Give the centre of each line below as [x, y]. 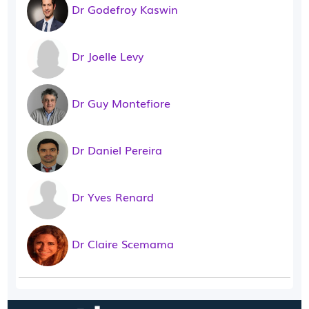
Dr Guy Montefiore [121, 103]
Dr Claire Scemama [123, 243]
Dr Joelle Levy [108, 56]
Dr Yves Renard [113, 197]
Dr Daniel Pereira [117, 150]
